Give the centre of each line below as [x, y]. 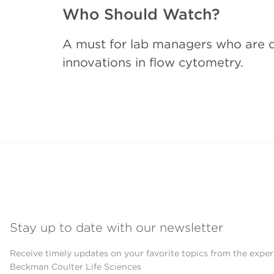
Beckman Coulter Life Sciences [76, 267]
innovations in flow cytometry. [153, 63]
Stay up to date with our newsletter [117, 228]
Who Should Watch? [141, 14]
